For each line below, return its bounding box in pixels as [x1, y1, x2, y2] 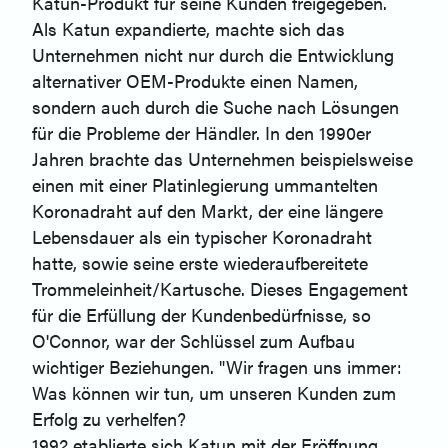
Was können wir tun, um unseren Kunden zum [32, 380, 396, 406]
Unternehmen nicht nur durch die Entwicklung [32, 42, 394, 68]
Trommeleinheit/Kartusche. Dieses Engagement [32, 276, 408, 302]
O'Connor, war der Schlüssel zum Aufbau [32, 328, 355, 354]
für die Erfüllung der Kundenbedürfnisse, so [32, 302, 371, 328]
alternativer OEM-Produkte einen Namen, [32, 68, 358, 94]
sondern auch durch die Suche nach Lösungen [32, 94, 399, 120]
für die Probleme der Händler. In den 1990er [32, 120, 371, 146]
